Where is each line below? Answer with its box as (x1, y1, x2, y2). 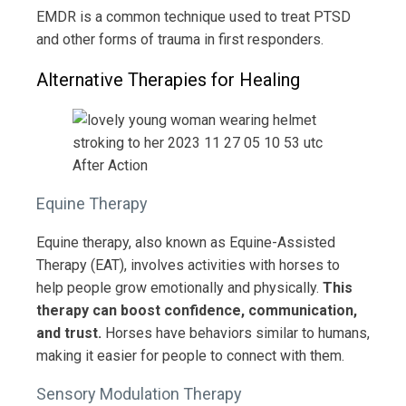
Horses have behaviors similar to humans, (101, 324, 370, 342)
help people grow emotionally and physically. (36, 278, 323, 296)
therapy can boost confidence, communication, (36, 301, 357, 319)
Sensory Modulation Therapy (36, 383, 242, 403)
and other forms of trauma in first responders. (36, 30, 324, 48)
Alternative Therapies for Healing (36, 68, 300, 91)
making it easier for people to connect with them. (36, 346, 344, 364)
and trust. (36, 324, 101, 342)
